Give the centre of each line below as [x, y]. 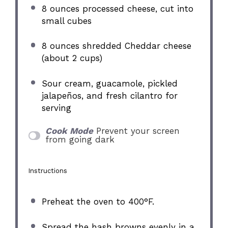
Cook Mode [69, 131]
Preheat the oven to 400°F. [98, 202]
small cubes [66, 21]
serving [56, 108]
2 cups [85, 58]
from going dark [80, 140]
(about [57, 58]
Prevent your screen [138, 131]
